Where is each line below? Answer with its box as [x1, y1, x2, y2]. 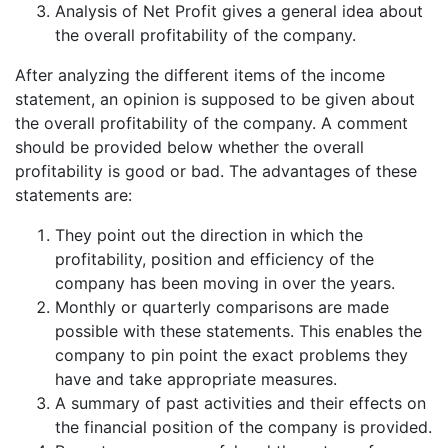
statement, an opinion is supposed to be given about [15, 88, 415, 109]
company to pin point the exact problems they [55, 344, 408, 365]
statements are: [15, 184, 132, 205]
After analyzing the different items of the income [15, 64, 385, 85]
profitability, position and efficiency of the [55, 248, 374, 269]
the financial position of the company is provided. [55, 416, 432, 437]
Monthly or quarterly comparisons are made [55, 296, 389, 317]
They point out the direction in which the [55, 224, 363, 245]
